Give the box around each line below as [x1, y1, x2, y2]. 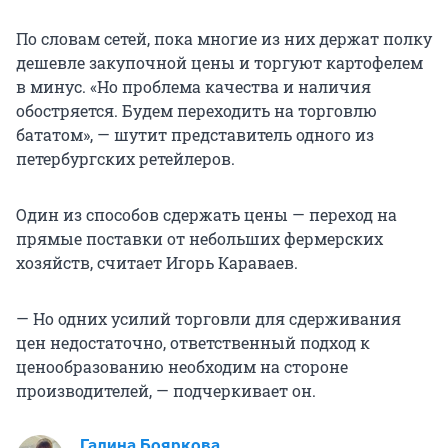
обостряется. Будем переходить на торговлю [16, 100, 377, 122]
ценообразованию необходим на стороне [16, 356, 348, 378]
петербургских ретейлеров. [16, 148, 235, 170]
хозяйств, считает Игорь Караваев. [16, 252, 298, 274]
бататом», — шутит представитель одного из [16, 124, 374, 146]
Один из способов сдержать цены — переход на [16, 204, 397, 226]
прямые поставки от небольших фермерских [16, 228, 383, 250]
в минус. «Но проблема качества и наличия [16, 76, 371, 98]
